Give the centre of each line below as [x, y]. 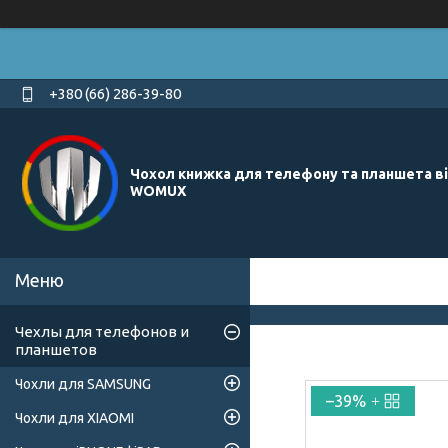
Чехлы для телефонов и [102, 332]
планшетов [56, 350]
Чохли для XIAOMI [74, 418]
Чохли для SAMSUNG [83, 384]
